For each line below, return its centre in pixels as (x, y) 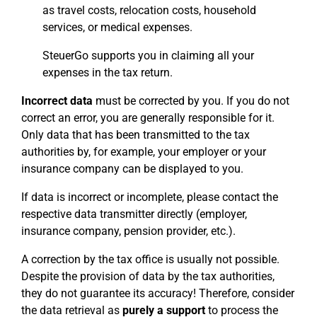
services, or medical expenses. (117, 28)
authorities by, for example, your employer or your (144, 152)
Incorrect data (57, 101)
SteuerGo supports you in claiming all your (148, 56)
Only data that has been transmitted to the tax (136, 135)
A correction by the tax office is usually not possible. (150, 260)
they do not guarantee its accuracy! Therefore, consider (158, 294)
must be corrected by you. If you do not (191, 101)
